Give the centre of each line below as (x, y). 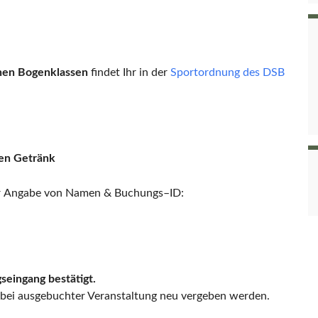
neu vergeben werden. (215, 296)
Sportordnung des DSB (227, 72)
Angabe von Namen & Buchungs (83, 193)
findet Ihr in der (129, 72)
